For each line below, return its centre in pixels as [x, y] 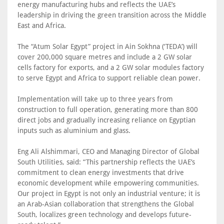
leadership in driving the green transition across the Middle [112, 15]
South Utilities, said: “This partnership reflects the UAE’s [106, 162]
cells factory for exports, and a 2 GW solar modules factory [111, 68]
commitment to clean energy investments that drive [101, 173]
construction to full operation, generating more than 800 [108, 110]
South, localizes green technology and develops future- [104, 215]
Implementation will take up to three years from [95, 99]
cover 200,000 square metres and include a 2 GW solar [105, 57]
